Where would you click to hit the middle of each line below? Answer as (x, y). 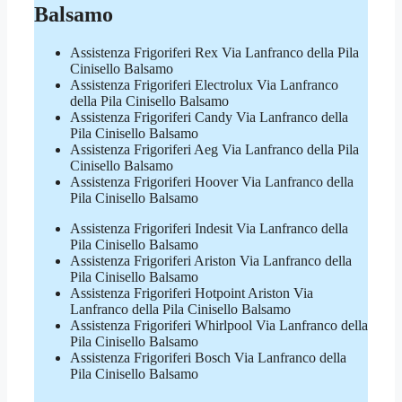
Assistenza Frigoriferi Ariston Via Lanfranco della (211, 260)
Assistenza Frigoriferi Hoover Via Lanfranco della (212, 181)
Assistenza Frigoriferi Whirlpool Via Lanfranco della (219, 325)
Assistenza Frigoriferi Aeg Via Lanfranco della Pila (214, 149)
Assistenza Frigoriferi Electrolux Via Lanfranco (204, 84)
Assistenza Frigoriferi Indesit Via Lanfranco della (209, 228)
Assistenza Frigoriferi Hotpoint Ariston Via (192, 293)
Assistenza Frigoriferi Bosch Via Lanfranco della (208, 357)
